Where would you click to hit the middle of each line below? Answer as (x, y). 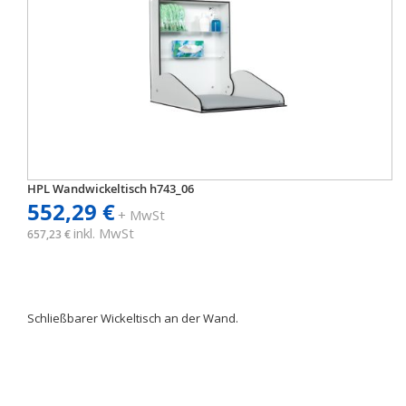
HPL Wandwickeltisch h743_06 (111, 188)
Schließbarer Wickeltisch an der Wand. (133, 318)
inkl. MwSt (104, 233)
